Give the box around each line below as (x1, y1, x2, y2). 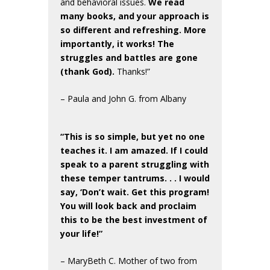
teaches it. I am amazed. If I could (60, 144, 208, 156)
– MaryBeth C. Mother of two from (60, 255, 197, 267)
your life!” (60, 227, 102, 239)
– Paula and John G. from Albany (60, 92, 186, 104)
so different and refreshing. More (60, 24, 206, 36)
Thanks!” (115, 65, 150, 77)
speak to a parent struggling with (60, 158, 209, 170)
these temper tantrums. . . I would (60, 172, 210, 184)
